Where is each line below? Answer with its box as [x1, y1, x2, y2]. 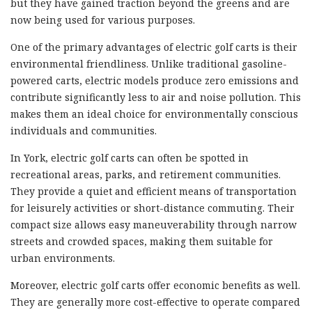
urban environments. [10, 251, 115, 265]
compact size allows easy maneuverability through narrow [10, 217, 297, 231]
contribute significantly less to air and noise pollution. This [10, 90, 301, 104]
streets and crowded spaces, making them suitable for [10, 234, 273, 248]
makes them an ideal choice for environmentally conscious [10, 107, 298, 120]
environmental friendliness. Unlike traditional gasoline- [10, 56, 287, 70]
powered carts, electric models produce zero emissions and [10, 73, 299, 87]
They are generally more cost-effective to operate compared [10, 295, 300, 309]
